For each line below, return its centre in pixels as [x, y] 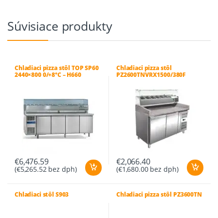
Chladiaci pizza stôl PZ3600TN [159, 195]
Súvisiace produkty [60, 26]
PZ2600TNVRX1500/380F [151, 74]
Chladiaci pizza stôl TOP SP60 [56, 68]
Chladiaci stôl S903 [42, 195]
